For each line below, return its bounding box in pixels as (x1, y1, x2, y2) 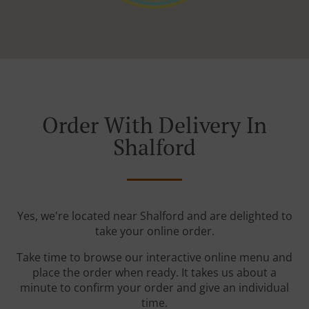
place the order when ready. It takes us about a (32, 265, 277, 281)
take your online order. (94, 223, 215, 239)
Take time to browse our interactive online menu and (17, 250, 292, 266)
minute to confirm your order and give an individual (20, 280, 289, 296)
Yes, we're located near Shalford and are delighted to (17, 208, 292, 224)
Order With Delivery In (42, 110, 267, 140)
